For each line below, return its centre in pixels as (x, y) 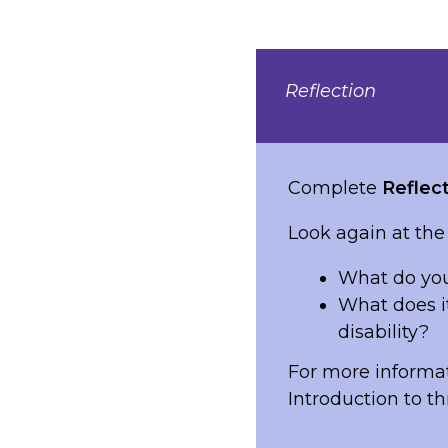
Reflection (330, 90)
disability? (383, 331)
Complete (332, 187)
